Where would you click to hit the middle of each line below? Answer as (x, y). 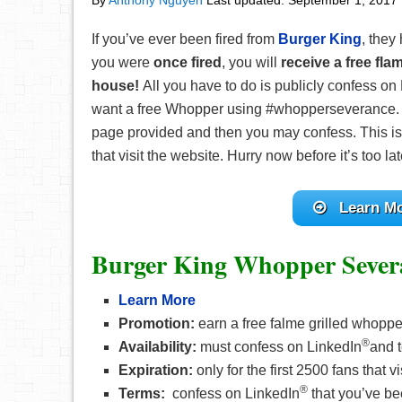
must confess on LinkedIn (281, 347)
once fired (188, 62)
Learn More (157, 300)
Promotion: (158, 323)
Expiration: (157, 370)
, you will (249, 62)
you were (122, 62)
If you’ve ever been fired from (185, 39)
